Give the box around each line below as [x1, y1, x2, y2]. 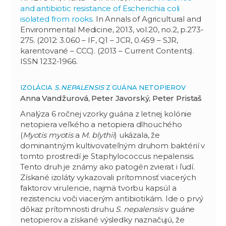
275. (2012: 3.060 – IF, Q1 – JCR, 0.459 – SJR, [20, 35, 179, 45]
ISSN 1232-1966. [20, 56, 78, 66]
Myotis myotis [22, 130, 73, 140]
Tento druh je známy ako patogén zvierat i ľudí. [20, 161, 195, 172]
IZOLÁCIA [20, 83, 54, 91]
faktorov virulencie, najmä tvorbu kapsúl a [20, 183, 177, 193]
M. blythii [81, 130, 115, 140]
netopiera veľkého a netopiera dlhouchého [20, 119, 183, 129]
